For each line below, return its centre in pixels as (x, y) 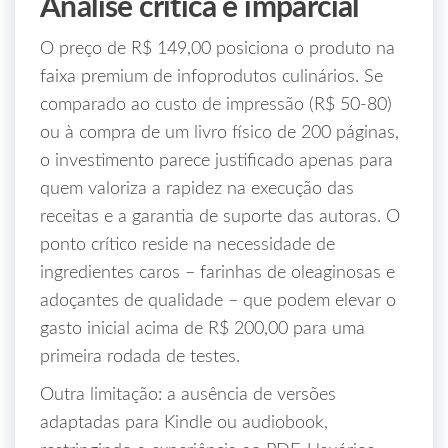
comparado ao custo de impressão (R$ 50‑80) (216, 105)
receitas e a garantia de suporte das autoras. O (220, 217)
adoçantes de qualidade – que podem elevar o (218, 301)
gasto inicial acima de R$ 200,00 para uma (202, 329)
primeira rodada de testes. (140, 357)
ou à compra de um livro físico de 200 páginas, (219, 133)
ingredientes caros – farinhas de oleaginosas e (217, 273)
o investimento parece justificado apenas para (216, 161)
